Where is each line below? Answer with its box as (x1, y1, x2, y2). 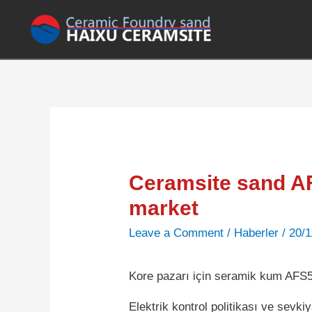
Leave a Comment (129, 226, 224, 240)
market (129, 196, 199, 219)
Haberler (234, 226, 279, 240)
